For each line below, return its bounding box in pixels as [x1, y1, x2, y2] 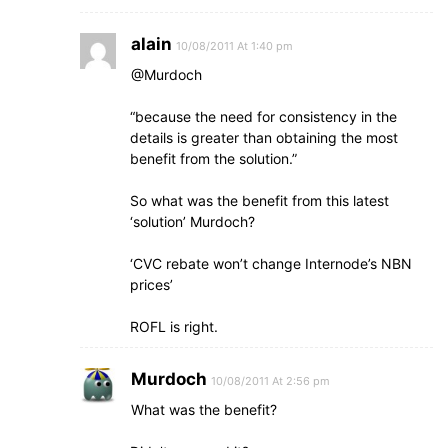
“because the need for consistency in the [130, 108, 397, 125]
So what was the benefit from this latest [130, 192, 389, 209]
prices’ [130, 276, 173, 293]
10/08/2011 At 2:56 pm [211, 374, 330, 388]
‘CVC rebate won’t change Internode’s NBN [130, 255, 412, 272]
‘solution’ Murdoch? [130, 213, 255, 230]
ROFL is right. [130, 318, 218, 335]
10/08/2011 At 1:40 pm [176, 39, 293, 53]
